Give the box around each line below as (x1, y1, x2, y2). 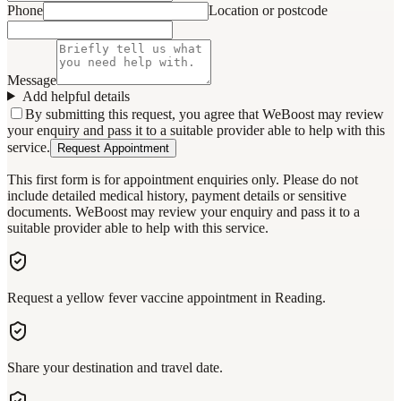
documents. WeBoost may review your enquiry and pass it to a (7, 203, 360, 219)
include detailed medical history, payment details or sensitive (7, 187, 346, 203)
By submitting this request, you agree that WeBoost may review (25, 106, 384, 122)
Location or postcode (209, 2, 328, 18)
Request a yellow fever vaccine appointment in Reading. (7, 289, 326, 305)
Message (7, 72, 56, 88)
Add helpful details (21, 88, 130, 104)
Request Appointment (57, 141, 169, 155)
